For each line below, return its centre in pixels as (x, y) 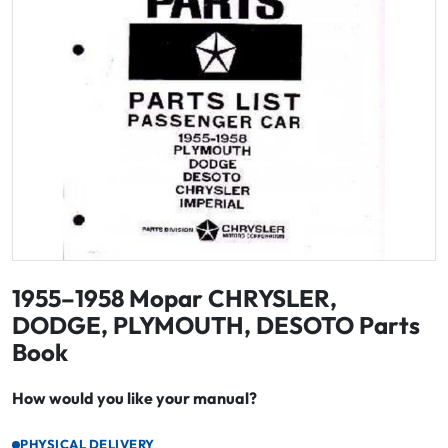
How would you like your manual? (134, 398)
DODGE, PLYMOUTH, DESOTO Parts (216, 325)
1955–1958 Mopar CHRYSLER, (174, 298)
